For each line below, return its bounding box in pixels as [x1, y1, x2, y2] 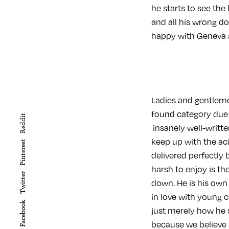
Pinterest [18, 139, 28, 166]
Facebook [18, 199, 28, 227]
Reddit [18, 112, 28, 133]
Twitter [18, 171, 28, 194]
